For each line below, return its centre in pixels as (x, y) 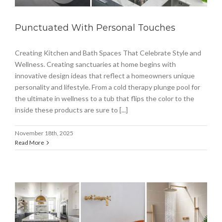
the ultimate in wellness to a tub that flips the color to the (105, 99)
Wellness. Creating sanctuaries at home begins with (95, 64)
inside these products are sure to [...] (71, 110)
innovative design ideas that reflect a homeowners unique (105, 76)
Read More (29, 143)
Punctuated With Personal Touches (95, 28)
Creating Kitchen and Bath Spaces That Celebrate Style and (108, 53)
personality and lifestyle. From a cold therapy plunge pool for (108, 87)
